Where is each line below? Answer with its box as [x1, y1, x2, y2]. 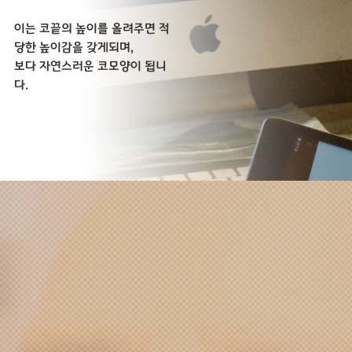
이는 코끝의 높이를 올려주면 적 [13, 22, 170, 35]
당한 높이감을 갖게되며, [13, 41, 134, 54]
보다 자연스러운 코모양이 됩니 [13, 60, 167, 73]
